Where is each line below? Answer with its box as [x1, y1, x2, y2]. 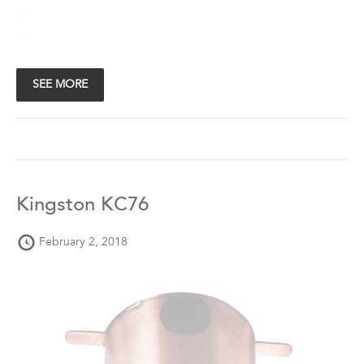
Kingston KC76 [16, 196, 149, 216]
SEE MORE [32, 79, 88, 91]
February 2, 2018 [39, 236, 128, 249]
